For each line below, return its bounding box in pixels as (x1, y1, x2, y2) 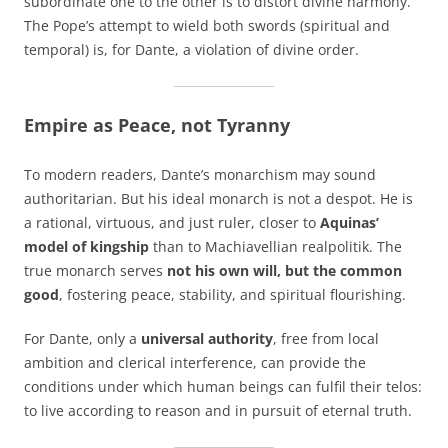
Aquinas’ (320, 213, 379, 233)
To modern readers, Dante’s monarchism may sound (24, 165, 376, 185)
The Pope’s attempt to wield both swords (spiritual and (24, 16, 390, 36)
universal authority (141, 329, 273, 349)
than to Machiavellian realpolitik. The (149, 237, 402, 257)
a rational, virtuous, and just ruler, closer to (24, 213, 320, 233)
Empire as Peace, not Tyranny (24, 113, 290, 138)
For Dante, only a (24, 329, 141, 349)
